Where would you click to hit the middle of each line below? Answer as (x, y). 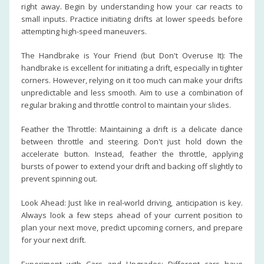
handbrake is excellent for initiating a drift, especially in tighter (132, 68)
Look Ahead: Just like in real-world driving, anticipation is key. (132, 203)
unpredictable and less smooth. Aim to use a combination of (132, 93)
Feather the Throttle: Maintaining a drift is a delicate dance (132, 129)
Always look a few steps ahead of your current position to (132, 215)
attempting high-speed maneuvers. (84, 31)
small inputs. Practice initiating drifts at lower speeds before (132, 19)
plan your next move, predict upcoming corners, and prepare (132, 227)
